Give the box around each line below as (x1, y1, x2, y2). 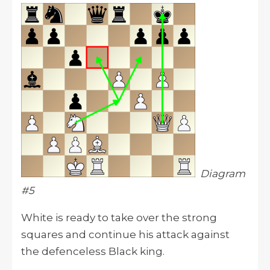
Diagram (200, 168, 245, 180)
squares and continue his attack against (21, 228, 230, 241)
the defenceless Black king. (21, 245, 165, 258)
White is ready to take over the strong (21, 212, 217, 224)
